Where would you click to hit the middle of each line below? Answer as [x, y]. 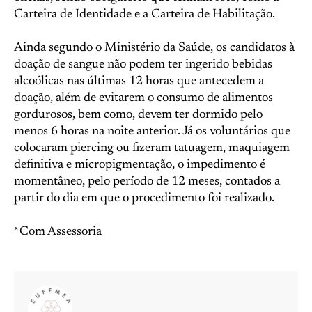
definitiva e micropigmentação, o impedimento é [140, 165]
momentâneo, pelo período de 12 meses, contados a [147, 182]
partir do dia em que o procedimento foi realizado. [144, 198]
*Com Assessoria [58, 232]
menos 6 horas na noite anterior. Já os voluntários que [152, 132]
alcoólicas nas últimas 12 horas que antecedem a [139, 81]
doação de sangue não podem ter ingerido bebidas [143, 65]
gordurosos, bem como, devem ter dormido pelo [138, 115]
